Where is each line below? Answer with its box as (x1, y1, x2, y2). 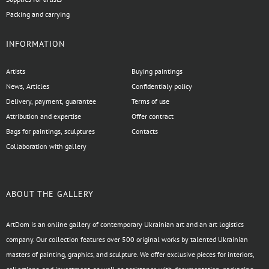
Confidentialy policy (131, 82, 193, 91)
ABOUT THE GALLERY (6, 189, 94, 200)
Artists (6, 67, 25, 76)
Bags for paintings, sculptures (6, 127, 95, 136)
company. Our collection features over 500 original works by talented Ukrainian (6, 235, 248, 244)
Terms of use (131, 97, 170, 106)
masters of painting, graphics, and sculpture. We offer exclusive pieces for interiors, (6, 250, 254, 259)
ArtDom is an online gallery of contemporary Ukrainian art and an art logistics (6, 220, 244, 229)
